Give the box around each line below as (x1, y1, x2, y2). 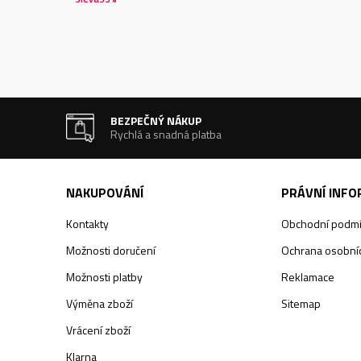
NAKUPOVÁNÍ (66, 183, 143, 202)
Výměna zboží (66, 295, 133, 312)
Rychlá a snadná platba (110, 126, 222, 143)
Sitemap (280, 295, 321, 312)
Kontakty (66, 215, 109, 232)
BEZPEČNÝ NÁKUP (110, 112, 202, 129)
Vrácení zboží (66, 322, 131, 338)
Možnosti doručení (66, 242, 156, 259)
